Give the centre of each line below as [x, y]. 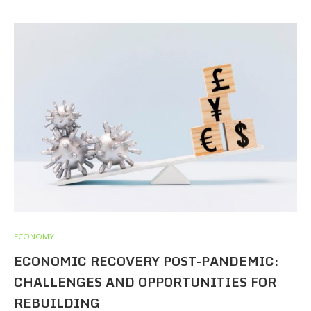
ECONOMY [34, 237]
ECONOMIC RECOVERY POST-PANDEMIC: [146, 261]
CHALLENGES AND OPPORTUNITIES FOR [145, 282]
